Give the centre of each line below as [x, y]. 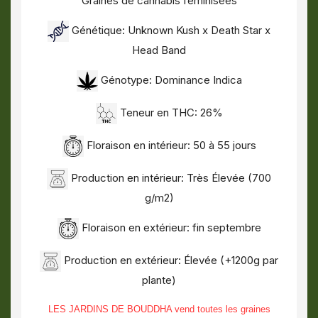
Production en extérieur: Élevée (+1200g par [170, 261]
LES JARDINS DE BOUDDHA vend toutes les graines [159, 309]
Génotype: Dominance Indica [170, 80]
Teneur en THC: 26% [170, 113]
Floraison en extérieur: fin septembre [170, 228]
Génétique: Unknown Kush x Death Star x [170, 31]
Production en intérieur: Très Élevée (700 [170, 178]
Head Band [159, 50]
